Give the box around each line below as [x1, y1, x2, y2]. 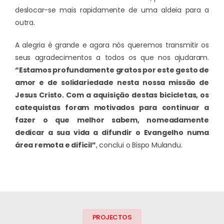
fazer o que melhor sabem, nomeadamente [15, 115, 209, 125]
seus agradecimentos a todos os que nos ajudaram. [15, 52, 209, 63]
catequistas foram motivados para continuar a [15, 102, 209, 113]
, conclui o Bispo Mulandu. [95, 140, 182, 150]
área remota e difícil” [15, 140, 96, 150]
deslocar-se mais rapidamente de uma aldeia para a [15, 5, 209, 15]
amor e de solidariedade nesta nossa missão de [15, 77, 209, 88]
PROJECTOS [92, 212, 132, 222]
